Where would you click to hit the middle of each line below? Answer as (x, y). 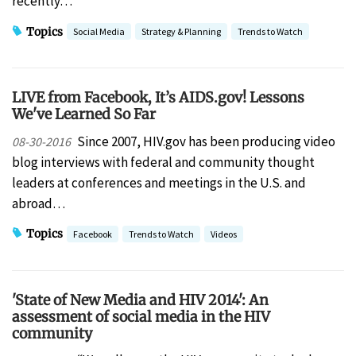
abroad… (39, 203)
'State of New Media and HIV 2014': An (140, 300)
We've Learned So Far (84, 114)
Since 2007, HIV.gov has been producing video (206, 141)
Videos (224, 234)
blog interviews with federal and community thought (163, 162)
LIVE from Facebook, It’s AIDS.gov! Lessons (158, 98)
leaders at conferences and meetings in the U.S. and (159, 182)
